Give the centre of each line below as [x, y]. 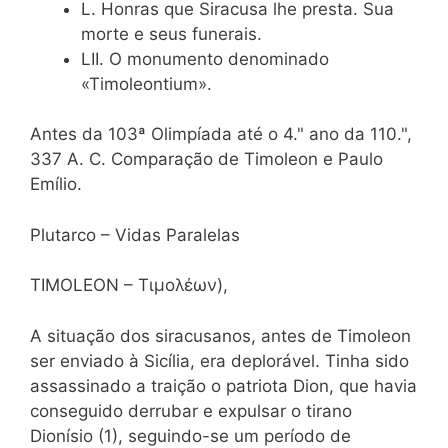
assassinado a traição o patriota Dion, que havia [223, 385]
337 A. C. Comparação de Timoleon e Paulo [206, 159]
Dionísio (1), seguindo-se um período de [190, 435]
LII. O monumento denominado [205, 58]
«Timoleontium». [146, 83]
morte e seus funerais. [171, 33]
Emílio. [56, 184]
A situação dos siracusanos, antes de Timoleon [220, 335]
